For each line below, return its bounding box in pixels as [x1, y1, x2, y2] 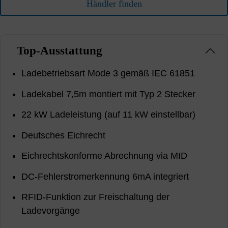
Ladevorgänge [21, 206, 80, 216]
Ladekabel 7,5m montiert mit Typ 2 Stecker [21, 89, 196, 99]
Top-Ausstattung [16, 44, 102, 58]
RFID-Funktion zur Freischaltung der [21, 192, 170, 203]
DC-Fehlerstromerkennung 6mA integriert [21, 171, 189, 182]
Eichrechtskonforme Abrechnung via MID [21, 151, 188, 161]
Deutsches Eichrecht [21, 130, 106, 140]
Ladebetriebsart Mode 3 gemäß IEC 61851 [21, 68, 195, 79]
